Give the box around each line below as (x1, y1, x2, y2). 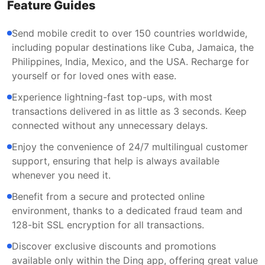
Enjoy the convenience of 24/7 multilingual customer (12, 141, 248, 153)
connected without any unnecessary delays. (12, 119, 208, 131)
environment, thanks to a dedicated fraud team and (12, 205, 243, 216)
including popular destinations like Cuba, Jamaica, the (12, 41, 254, 53)
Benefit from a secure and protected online (12, 190, 205, 202)
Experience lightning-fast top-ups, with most (12, 91, 212, 103)
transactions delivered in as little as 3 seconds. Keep (12, 105, 247, 117)
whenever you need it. (12, 169, 111, 181)
